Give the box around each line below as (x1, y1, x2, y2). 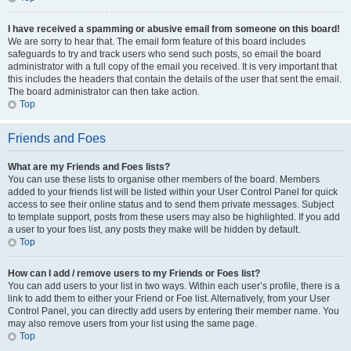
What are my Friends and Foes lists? (8, 161, 170, 172)
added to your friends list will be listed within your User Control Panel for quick (8, 186, 338, 197)
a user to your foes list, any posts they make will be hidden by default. (8, 224, 300, 235)
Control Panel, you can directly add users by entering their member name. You (8, 306, 339, 317)
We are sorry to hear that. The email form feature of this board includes (8, 36, 306, 47)
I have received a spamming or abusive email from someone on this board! (8, 24, 340, 34)
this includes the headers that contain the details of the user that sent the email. (8, 74, 342, 85)
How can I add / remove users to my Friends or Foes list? (8, 268, 260, 279)
